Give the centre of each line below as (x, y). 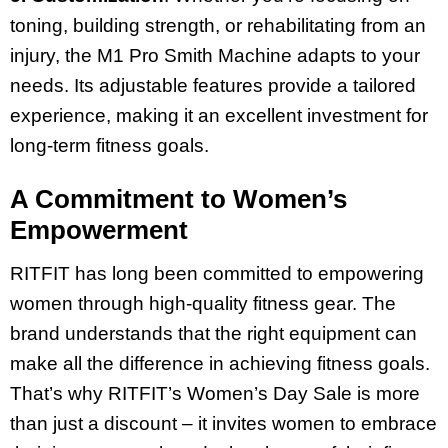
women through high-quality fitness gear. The (203, 304)
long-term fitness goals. (109, 146)
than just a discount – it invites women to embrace (223, 424)
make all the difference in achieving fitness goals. (220, 364)
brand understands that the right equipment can (213, 334)
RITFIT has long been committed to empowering (217, 274)
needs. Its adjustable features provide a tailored (213, 86)
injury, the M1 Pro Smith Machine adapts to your (215, 56)
